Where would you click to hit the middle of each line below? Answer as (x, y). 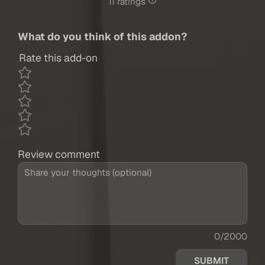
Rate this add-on (58, 58)
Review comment (59, 154)
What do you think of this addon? (102, 37)
